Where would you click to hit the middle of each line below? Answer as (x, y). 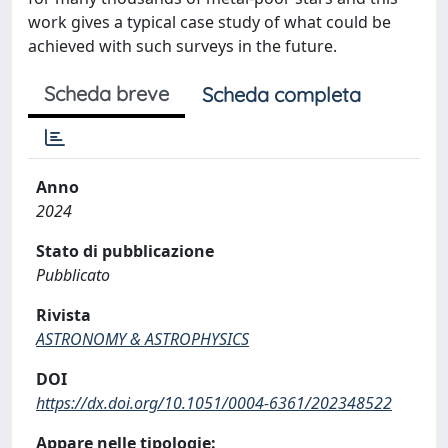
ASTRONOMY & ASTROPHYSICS (142, 339)
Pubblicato (73, 275)
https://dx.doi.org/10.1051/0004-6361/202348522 (214, 403)
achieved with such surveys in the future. (182, 46)
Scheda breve (106, 93)
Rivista (63, 315)
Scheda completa (281, 94)
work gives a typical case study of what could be (209, 22)
